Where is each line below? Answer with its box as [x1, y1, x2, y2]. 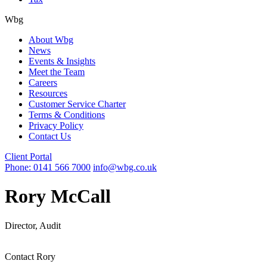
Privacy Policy [29, 120, 83, 131]
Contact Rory [5, 251, 55, 262]
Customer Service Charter [29, 99, 126, 109]
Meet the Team [29, 67, 85, 77]
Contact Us [29, 131, 71, 141]
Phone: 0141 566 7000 [5, 162, 91, 172]
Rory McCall [5, 185, 111, 207]
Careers [29, 77, 57, 88]
